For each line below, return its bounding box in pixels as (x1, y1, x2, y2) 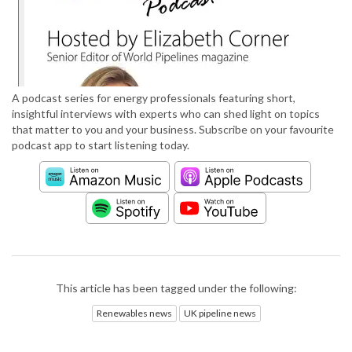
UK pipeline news (183, 306, 256, 319)
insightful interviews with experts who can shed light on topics (12, 107, 320, 121)
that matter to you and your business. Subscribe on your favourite (12, 123, 334, 137)
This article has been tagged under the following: (55, 281, 297, 295)
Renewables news (96, 306, 172, 319)
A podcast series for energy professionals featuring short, (12, 91, 295, 105)
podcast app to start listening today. (12, 138, 189, 152)
